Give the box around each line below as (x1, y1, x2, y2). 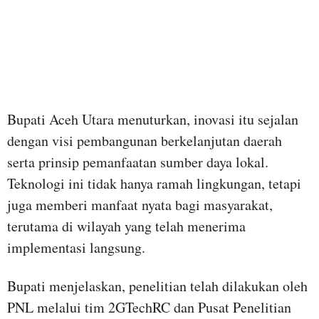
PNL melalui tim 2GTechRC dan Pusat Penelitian (7, 297, 291, 317)
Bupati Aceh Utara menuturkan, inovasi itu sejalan (7, 109, 298, 129)
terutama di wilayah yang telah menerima (7, 216, 246, 236)
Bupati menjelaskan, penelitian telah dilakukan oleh (7, 276, 308, 296)
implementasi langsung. (7, 237, 145, 257)
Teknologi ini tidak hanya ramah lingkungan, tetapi (7, 173, 301, 193)
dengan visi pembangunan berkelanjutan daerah (7, 130, 282, 150)
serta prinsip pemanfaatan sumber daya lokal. (7, 152, 268, 172)
